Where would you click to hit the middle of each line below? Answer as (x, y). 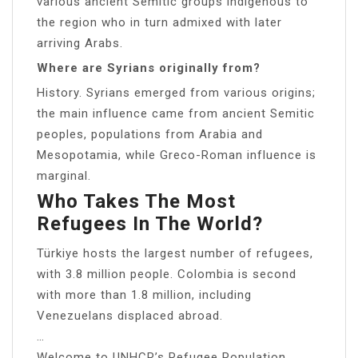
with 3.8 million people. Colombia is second (167, 274)
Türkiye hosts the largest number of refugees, (175, 253)
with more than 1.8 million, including (144, 294)
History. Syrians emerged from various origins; (176, 92)
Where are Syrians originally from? (149, 68)
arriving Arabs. (80, 43)
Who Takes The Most (136, 201)
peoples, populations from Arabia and (150, 134)
